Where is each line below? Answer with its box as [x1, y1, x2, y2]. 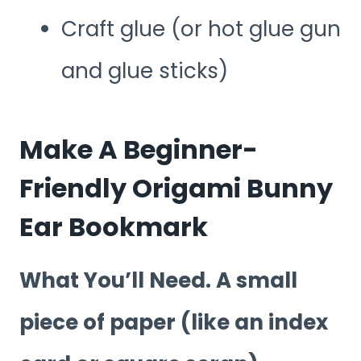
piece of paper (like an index [19, 308, 328, 338]
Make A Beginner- [19, 131, 258, 168]
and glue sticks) [61, 56, 228, 86]
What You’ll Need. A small [19, 266, 297, 296]
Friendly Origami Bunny [19, 170, 333, 207]
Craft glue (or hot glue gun [61, 15, 341, 44]
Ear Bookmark [19, 209, 208, 246]
